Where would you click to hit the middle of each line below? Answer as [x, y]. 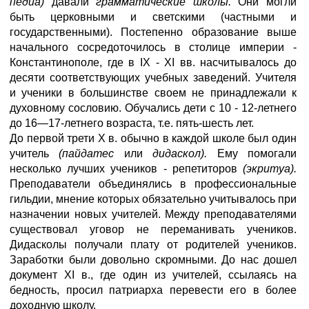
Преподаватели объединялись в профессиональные [153, 184]
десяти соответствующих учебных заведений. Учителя [153, 78]
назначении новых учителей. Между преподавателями [153, 214]
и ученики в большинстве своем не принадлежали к [153, 93]
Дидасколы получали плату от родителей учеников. [153, 245]
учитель [34, 153]
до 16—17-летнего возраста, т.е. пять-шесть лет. [132, 123]
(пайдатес [91, 153]
